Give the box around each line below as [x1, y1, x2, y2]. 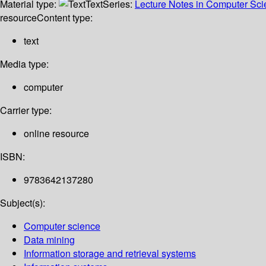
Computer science [24, 219, 100, 233]
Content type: [37, 11, 93, 25]
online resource [24, 126, 89, 141]
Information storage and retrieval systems [24, 246, 196, 261]
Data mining [24, 233, 75, 247]
